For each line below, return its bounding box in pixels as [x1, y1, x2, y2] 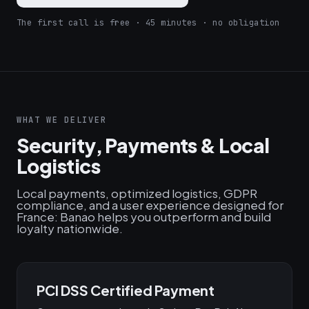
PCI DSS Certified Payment [37, 281, 215, 299]
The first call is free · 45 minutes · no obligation [17, 17, 280, 28]
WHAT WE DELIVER [17, 114, 107, 126]
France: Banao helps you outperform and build [17, 209, 271, 224]
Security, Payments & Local [17, 133, 270, 157]
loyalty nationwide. [17, 221, 123, 236]
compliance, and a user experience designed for [17, 197, 283, 212]
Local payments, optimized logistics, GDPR [17, 186, 257, 201]
